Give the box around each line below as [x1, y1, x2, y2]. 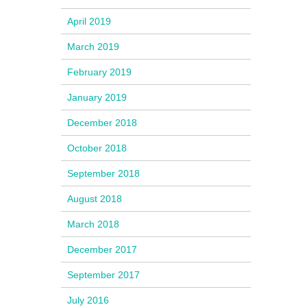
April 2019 [67, 16, 112, 27]
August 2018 [67, 193, 123, 205]
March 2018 [67, 219, 120, 230]
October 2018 [67, 143, 127, 154]
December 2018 [67, 117, 138, 129]
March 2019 [67, 41, 120, 53]
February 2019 [67, 66, 132, 78]
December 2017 [67, 244, 138, 256]
